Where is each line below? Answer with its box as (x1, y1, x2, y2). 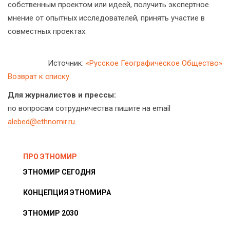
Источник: (48, 59, 86, 68)
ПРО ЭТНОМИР (23, 152, 77, 161)
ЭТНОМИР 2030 (23, 209, 78, 217)
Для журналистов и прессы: (8, 90, 116, 100)
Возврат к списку (8, 72, 69, 81)
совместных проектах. (8, 27, 87, 36)
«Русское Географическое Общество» (86, 59, 222, 68)
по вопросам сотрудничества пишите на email (8, 104, 170, 113)
